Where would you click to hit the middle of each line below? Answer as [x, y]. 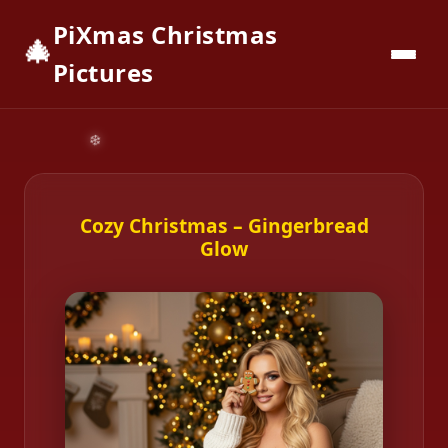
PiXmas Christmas [165, 34]
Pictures [103, 72]
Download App [231, 58]
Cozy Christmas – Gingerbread [224, 225]
